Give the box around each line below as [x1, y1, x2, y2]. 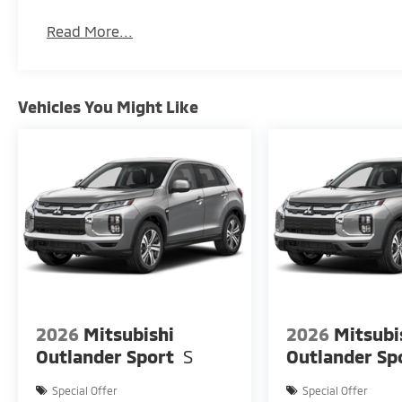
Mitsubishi [83, 322, 174, 345]
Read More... [47, 22, 134, 39]
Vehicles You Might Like [18, 96, 198, 117]
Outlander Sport [36, 345, 174, 367]
